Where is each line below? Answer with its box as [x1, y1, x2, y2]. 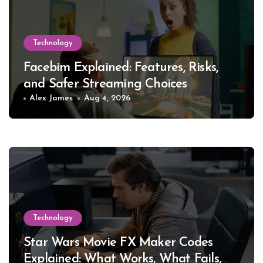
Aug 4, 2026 [83, 94, 130, 103]
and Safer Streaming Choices [23, 77, 187, 92]
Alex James [29, 94, 73, 103]
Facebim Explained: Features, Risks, [23, 61, 218, 75]
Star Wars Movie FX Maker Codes [23, 236, 213, 250]
